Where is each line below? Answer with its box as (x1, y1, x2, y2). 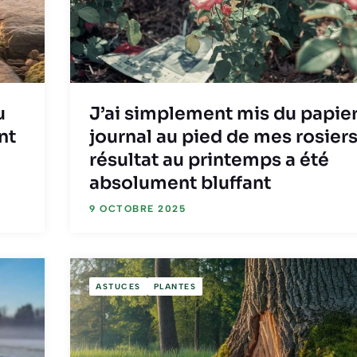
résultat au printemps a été (89, 149, 329, 171)
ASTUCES (96, 280, 141, 292)
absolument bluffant (89, 172, 271, 194)
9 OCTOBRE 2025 (89, 203, 186, 215)
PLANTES (153, 280, 196, 292)
